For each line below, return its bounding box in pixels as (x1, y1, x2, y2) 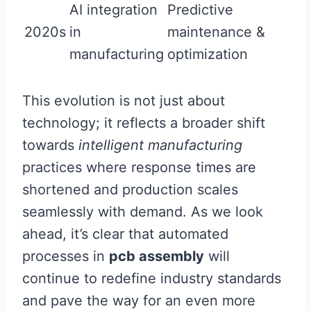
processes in (22, 248, 109, 264)
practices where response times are (22, 159, 256, 176)
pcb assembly (109, 248, 204, 264)
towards (22, 137, 78, 153)
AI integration (69, 1, 158, 18)
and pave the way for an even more (22, 292, 255, 309)
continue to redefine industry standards (22, 270, 281, 287)
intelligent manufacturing (78, 137, 242, 153)
